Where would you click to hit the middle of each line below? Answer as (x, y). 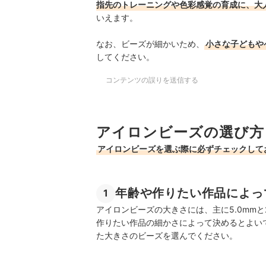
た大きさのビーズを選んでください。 (167, 235)
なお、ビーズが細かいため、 (150, 44)
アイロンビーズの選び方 (180, 132)
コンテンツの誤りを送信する (152, 80)
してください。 (125, 57)
